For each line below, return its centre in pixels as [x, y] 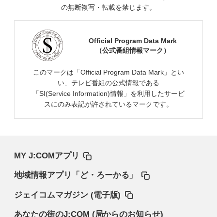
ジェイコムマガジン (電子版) [67, 195]
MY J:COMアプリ [46, 156]
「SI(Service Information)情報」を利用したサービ [108, 93]
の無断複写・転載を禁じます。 [108, 7]
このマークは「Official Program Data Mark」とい [108, 72]
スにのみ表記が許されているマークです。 [108, 104]
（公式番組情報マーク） [132, 50]
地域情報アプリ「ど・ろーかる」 [76, 175]
